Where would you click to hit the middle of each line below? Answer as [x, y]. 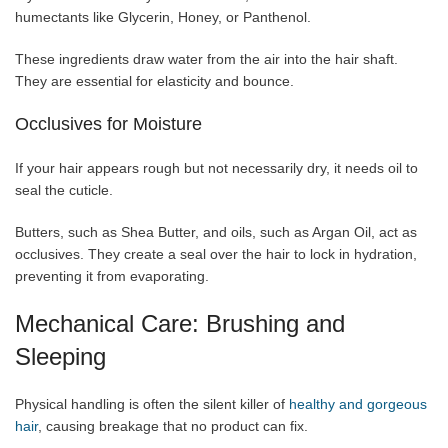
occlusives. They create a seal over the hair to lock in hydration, [216, 253]
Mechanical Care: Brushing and [180, 323]
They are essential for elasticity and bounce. [154, 80]
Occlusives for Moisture [108, 123]
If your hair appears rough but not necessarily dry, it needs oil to [216, 167]
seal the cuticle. [64, 189]
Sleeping [60, 356]
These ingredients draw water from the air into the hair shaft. [206, 58]
